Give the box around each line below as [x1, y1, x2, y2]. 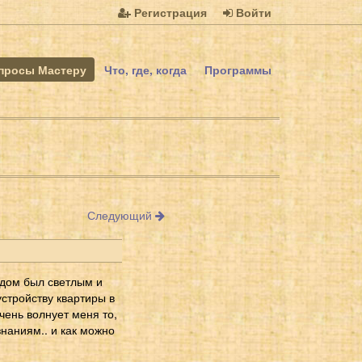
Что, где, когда [104, 61, 187, 78]
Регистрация [131, 4, 207, 20]
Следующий [87, 206, 155, 223]
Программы [204, 61, 271, 78]
